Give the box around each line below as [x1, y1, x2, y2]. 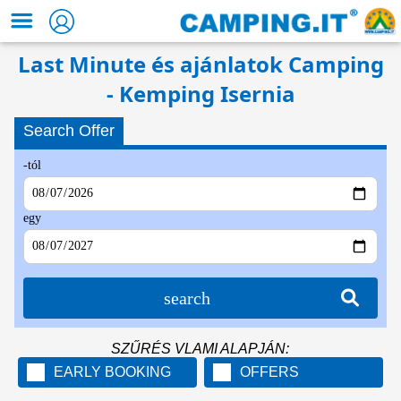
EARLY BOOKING [53, 363, 171, 380]
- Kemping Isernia [106, 79, 295, 108]
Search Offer [22, 122, 115, 140]
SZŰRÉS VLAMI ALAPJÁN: [111, 340, 290, 356]
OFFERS [239, 363, 299, 380]
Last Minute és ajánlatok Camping [17, 49, 384, 79]
